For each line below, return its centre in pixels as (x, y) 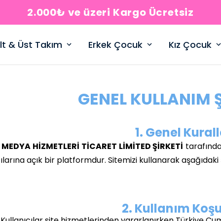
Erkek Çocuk (115, 44)
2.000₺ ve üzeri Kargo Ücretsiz (110, 12)
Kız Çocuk (190, 44)
